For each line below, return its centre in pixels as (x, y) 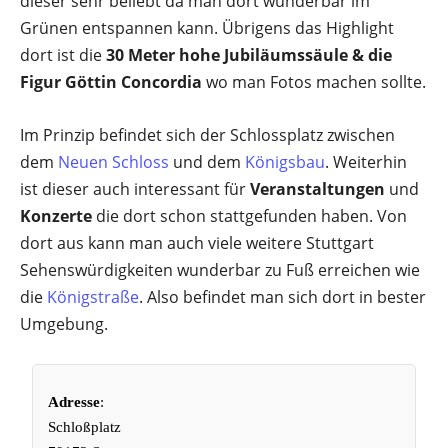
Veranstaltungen (317, 189)
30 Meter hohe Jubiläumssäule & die (249, 55)
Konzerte (56, 216)
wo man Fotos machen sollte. (314, 82)
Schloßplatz (85, 427)
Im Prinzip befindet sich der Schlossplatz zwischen (207, 135)
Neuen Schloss (113, 162)
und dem (207, 162)
